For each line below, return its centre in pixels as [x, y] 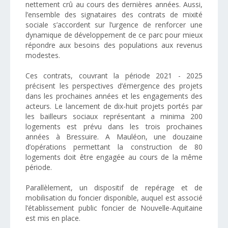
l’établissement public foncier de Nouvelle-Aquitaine [114, 208]
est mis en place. [53, 218]
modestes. [43, 55]
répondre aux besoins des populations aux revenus [114, 45]
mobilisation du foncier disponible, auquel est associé [114, 198]
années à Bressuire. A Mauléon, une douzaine [114, 137]
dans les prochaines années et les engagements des [114, 96]
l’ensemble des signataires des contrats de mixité [114, 15]
